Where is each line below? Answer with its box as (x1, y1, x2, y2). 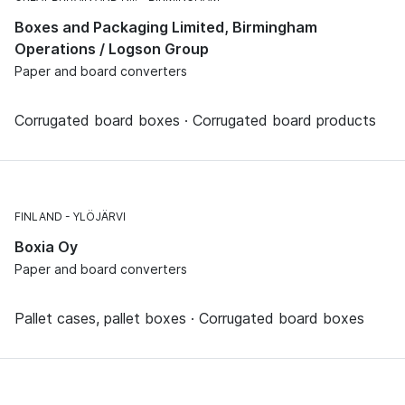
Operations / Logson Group (14, 39, 209, 58)
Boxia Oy (14, 237, 78, 256)
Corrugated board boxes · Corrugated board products (14, 110, 376, 129)
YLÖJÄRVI (73, 209, 126, 223)
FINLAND (14, 209, 62, 223)
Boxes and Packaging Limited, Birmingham (14, 17, 317, 36)
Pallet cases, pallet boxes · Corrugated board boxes (14, 308, 364, 327)
